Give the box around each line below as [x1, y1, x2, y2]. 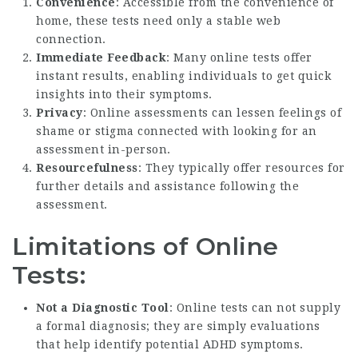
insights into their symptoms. [36, 87, 213, 101]
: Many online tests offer [166, 50, 312, 64]
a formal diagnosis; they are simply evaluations [36, 320, 320, 332]
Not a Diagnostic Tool [36, 301, 169, 314]
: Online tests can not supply [169, 301, 340, 314]
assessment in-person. [36, 142, 171, 156]
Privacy [36, 105, 83, 119]
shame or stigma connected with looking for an [36, 124, 317, 137]
